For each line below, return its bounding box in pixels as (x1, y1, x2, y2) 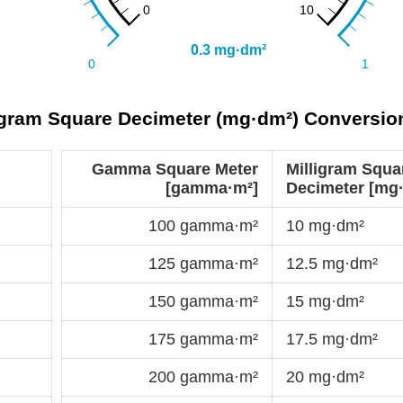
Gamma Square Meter (92, 159, 258, 178)
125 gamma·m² (148, 254, 258, 273)
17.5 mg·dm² (286, 329, 378, 348)
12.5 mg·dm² (286, 254, 378, 273)
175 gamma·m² (148, 329, 258, 348)
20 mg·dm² (286, 367, 364, 386)
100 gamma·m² (148, 216, 258, 235)
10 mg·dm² (286, 216, 364, 235)
